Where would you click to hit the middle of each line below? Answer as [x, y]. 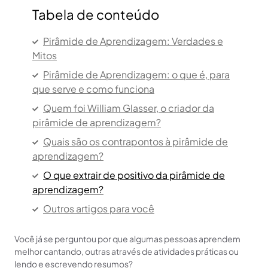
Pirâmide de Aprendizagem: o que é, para [136, 75]
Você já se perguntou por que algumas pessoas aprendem [127, 239]
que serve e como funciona [93, 89]
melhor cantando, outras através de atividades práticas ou [127, 252]
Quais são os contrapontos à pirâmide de [135, 142]
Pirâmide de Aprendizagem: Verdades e [133, 41]
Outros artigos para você [99, 209]
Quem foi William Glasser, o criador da [129, 108]
